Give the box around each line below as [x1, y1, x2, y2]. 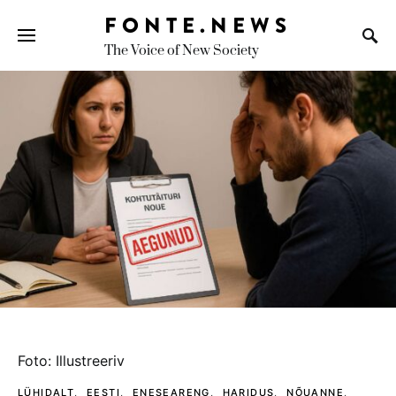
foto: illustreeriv [18, 352, 125, 369]
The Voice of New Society [104, 42, 259, 59]
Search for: [17, 44, 67, 57]
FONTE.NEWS [104, 10, 292, 41]
